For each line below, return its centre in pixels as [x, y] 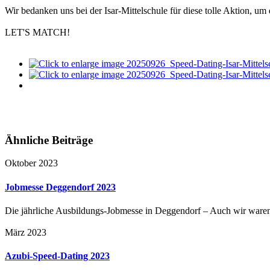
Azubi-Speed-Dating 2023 [57, 256]
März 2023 [26, 232]
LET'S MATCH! [37, 32]
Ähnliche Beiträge [49, 140]
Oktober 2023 [31, 163]
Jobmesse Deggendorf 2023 [60, 187]
